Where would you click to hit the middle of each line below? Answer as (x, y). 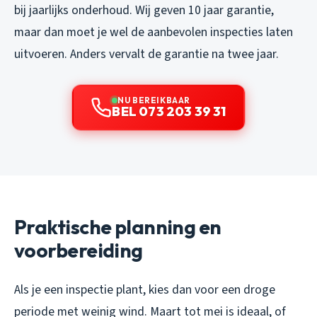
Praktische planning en (118, 226)
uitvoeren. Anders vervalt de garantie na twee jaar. (146, 54)
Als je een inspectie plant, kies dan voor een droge (145, 289)
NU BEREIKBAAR (154, 100)
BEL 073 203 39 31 (169, 111)
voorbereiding (79, 250)
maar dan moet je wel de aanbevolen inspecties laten (154, 32)
